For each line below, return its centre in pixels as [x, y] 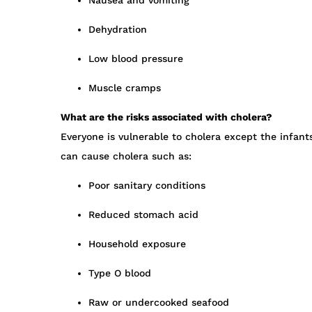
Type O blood [120, 273]
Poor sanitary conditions [147, 186]
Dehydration [118, 30]
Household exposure [137, 244]
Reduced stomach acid [143, 215]
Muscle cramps [125, 88]
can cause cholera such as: [126, 156]
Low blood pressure [136, 59]
